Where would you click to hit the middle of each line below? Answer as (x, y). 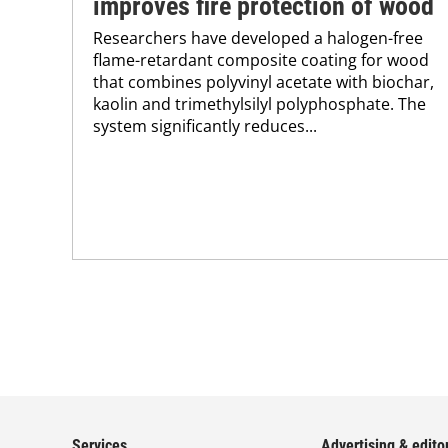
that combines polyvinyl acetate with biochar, (263, 81)
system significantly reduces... (205, 125)
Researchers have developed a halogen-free (258, 37)
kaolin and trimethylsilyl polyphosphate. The (259, 103)
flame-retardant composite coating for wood (261, 59)
